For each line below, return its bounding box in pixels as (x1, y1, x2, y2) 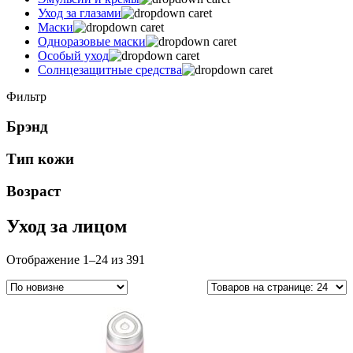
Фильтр (6, 89, 46, 103)
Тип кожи (6, 150, 74, 168)
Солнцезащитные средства (38, 62, 182, 76)
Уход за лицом (6, 215, 127, 236)
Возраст (6, 182, 61, 199)
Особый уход (38, 48, 109, 62)
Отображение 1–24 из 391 (6, 252, 145, 266)
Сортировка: (144, 251, 212, 266)
